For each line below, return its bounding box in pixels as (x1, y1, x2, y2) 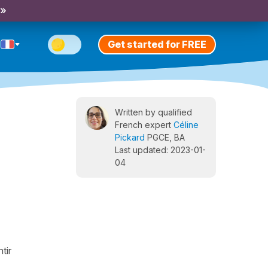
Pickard (115, 132, 145, 142)
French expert (115, 120, 173, 130)
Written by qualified (115, 107, 192, 117)
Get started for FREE (108, 38, 206, 50)
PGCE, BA (145, 132, 185, 142)
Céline (173, 120, 199, 130)
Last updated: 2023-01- (115, 145, 206, 155)
